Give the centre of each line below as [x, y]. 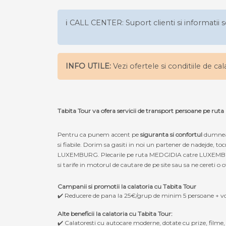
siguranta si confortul [172, 134]
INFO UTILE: [88, 66]
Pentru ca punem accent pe [99, 134]
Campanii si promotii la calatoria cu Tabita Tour [127, 186]
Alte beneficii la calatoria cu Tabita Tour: [115, 213]
